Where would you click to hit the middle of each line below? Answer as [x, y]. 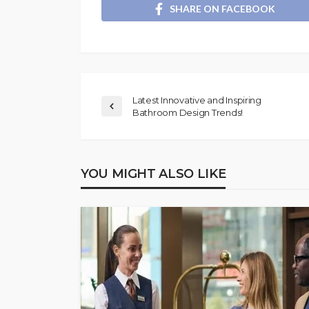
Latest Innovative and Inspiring [197, 100]
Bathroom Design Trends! [188, 112]
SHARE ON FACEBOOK [222, 8]
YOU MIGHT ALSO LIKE [153, 173]
